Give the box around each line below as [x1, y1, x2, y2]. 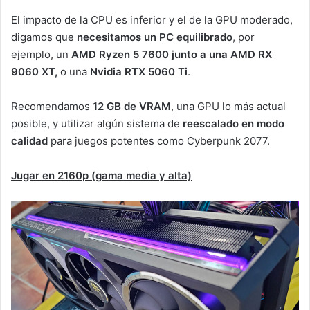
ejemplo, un [11, 48, 71, 62]
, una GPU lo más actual [171, 100, 286, 113]
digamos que [11, 30, 77, 44]
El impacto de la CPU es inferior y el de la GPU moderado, [11, 13, 293, 27]
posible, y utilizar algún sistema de [11, 117, 183, 131]
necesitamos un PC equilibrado [77, 30, 232, 44]
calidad [11, 134, 48, 148]
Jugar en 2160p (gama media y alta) [11, 169, 192, 183]
